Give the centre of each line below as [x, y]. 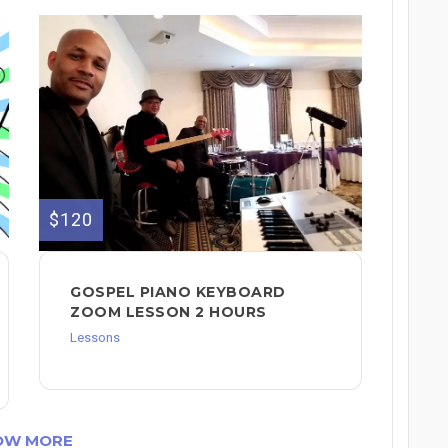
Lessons [95, 337]
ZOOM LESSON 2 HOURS [168, 311]
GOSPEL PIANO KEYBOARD [178, 291]
